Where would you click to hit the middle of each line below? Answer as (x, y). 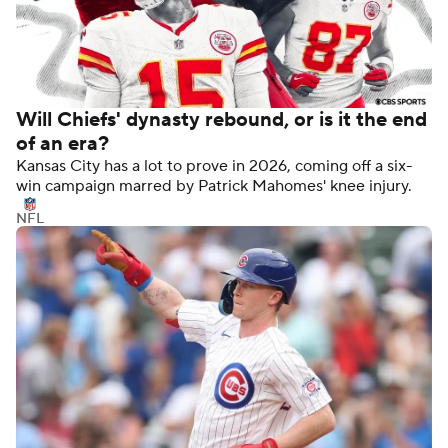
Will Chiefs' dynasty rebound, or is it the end (221, 120)
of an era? (62, 144)
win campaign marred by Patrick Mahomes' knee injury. (214, 186)
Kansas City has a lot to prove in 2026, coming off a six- (214, 166)
